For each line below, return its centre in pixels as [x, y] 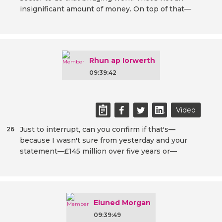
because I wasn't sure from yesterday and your [104, 140]
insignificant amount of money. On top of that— [106, 9]
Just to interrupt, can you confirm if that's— [98, 130]
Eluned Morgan [122, 203]
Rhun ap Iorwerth [122, 61]
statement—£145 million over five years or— [98, 151]
